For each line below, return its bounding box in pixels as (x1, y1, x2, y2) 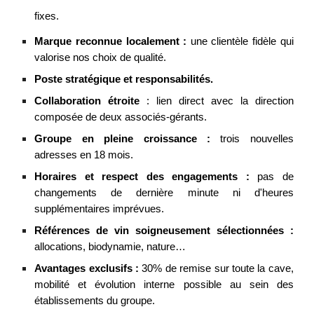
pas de (257, 170, 294, 182)
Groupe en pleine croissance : (34, 132, 221, 144)
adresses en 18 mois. (34, 149, 137, 161)
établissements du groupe (34, 294, 153, 306)
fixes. (34, 10, 60, 22)
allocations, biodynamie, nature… (34, 240, 186, 252)
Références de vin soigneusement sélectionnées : (34, 224, 294, 236)
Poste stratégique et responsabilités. (34, 73, 214, 85)
